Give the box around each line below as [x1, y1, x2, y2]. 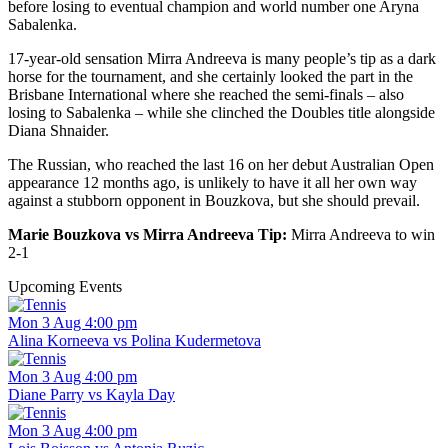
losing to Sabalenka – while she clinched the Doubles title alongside [8, 104, 435, 122]
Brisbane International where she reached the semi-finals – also [8, 86, 404, 104]
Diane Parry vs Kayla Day [8, 386, 175, 404]
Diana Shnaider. [8, 122, 109, 140]
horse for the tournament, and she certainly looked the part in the [8, 68, 413, 86]
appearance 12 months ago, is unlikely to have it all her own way [8, 174, 417, 192]
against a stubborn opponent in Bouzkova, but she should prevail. [8, 192, 420, 210]
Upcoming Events [8, 278, 122, 296]
